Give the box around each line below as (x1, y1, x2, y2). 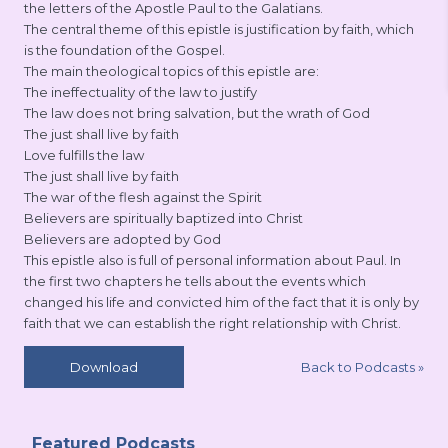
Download (70, 359, 138, 375)
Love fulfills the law (24, 147, 144, 163)
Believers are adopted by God (24, 231, 221, 247)
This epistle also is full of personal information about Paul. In (24, 252, 401, 268)
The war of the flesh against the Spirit (24, 189, 262, 205)
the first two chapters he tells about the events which (24, 273, 366, 289)
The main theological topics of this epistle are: (24, 63, 319, 79)
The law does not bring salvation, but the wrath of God (24, 105, 370, 121)
